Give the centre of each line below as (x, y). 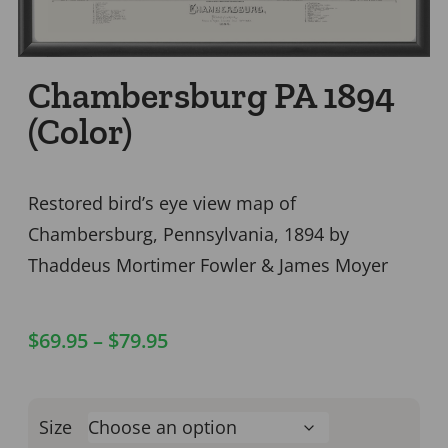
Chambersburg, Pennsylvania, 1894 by (188, 233)
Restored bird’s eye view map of (162, 202)
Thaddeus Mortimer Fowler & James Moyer (208, 264)
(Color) (80, 131)
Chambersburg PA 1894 (211, 95)
